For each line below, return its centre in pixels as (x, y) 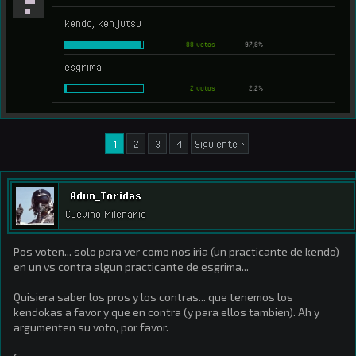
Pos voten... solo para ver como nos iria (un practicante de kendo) (176, 252)
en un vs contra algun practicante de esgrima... (131, 267)
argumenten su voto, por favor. (91, 327)
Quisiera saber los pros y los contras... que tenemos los (153, 297)
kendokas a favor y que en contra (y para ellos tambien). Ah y (166, 312)
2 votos (203, 88)
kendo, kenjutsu (103, 23)
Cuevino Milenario (106, 214)
